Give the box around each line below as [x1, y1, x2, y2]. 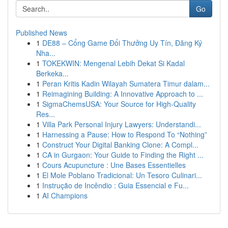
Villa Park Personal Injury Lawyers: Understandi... [42, 119, 201, 129]
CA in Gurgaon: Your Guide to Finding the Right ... [42, 150, 204, 160]
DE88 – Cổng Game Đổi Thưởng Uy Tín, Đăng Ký [42, 38, 202, 48]
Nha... [36, 48, 55, 58]
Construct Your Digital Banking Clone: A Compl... [42, 139, 198, 150]
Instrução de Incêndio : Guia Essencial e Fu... [42, 180, 189, 190]
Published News [16, 27, 67, 38]
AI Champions [42, 190, 88, 201]
